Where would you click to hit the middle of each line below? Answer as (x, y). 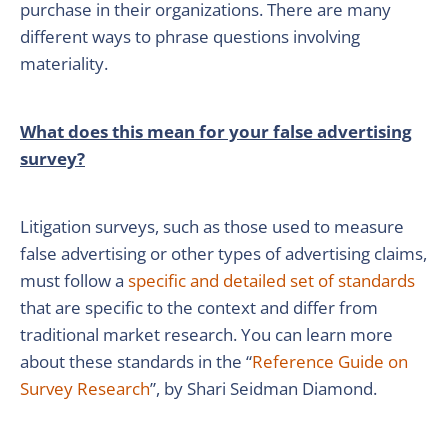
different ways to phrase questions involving (190, 36)
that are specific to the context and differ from (199, 307)
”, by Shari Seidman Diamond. (263, 388)
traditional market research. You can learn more (206, 334)
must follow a (74, 280)
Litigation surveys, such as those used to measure (212, 226)
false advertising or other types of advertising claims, (223, 253)
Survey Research (85, 388)
